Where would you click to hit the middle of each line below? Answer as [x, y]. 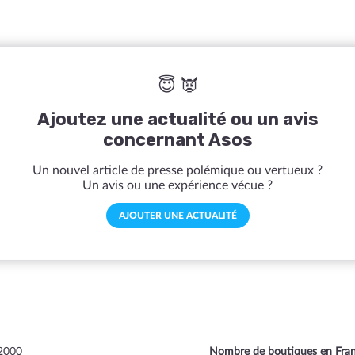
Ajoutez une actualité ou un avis [177, 119]
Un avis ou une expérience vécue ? [177, 185]
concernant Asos [177, 139]
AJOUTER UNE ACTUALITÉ [177, 215]
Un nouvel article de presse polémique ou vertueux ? [177, 170]
